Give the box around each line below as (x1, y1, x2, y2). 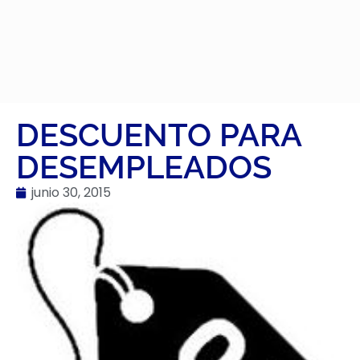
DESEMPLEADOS (16, 148, 272, 186)
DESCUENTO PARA (16, 116, 301, 153)
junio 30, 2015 (31, 183, 111, 202)
